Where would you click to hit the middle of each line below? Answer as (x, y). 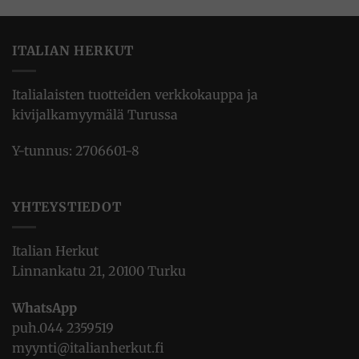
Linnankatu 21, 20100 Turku (99, 270)
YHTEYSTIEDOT (67, 207)
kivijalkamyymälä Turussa (95, 114)
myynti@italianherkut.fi (88, 347)
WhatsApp (44, 307)
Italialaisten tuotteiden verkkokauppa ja (135, 94)
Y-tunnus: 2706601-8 (76, 151)
